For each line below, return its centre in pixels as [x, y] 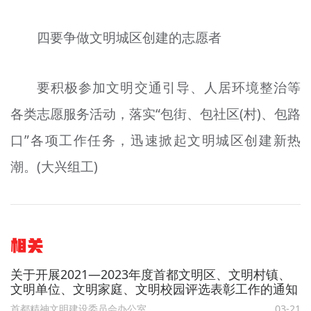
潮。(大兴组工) [54, 167]
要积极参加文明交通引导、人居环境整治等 [169, 88]
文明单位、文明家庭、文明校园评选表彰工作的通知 [154, 288]
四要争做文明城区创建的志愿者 [129, 37]
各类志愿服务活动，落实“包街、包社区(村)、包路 [155, 114]
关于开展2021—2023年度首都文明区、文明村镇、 [150, 274]
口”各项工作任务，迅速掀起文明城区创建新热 [155, 141]
